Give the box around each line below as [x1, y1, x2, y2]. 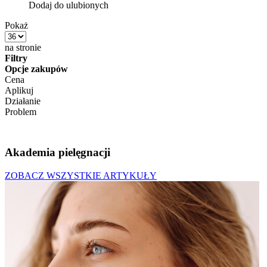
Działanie [5, 95, 41, 106]
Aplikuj [5, 85, 33, 95]
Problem [5, 106, 36, 117]
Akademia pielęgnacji [5, 145, 110, 159]
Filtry [5, 52, 27, 63]
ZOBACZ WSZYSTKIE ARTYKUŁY [5, 170, 157, 181]
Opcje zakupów [5, 63, 68, 74]
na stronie [5, 42, 41, 52]
